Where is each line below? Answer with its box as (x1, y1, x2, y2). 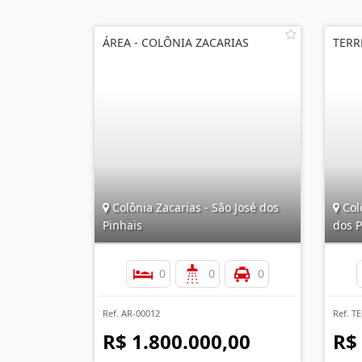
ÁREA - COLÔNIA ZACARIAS (103, 35, 249, 50)
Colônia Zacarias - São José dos (109, 200, 279, 215)
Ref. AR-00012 (103, 307, 160, 319)
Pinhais (103, 217, 142, 233)
